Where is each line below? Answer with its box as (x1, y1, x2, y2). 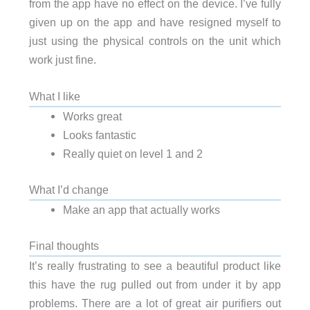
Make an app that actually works (62, 203, 220, 216)
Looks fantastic (62, 129, 136, 142)
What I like (28, 90, 80, 103)
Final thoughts (28, 239, 99, 252)
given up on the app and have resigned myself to (28, 16, 282, 29)
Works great (62, 110, 122, 123)
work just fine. (28, 53, 96, 66)
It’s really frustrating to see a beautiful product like (28, 259, 282, 272)
